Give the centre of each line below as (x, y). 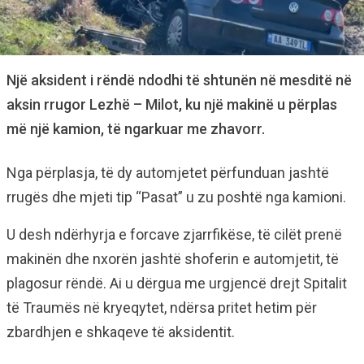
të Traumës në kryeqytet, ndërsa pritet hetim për (162, 308)
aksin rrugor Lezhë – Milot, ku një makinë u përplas (172, 104)
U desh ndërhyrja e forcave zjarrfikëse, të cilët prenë (174, 234)
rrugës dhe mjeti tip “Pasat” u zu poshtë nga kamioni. (176, 197)
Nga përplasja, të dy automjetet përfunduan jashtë (168, 173)
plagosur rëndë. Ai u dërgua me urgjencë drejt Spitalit (177, 283)
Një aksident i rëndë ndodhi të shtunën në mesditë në (179, 80)
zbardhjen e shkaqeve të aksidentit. (121, 332)
